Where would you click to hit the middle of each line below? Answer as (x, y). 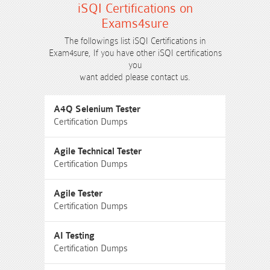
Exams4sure (135, 24)
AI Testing (74, 236)
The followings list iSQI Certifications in (135, 41)
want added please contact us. (135, 77)
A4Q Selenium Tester (97, 109)
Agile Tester (78, 194)
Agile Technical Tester (98, 152)
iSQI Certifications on (135, 8)
